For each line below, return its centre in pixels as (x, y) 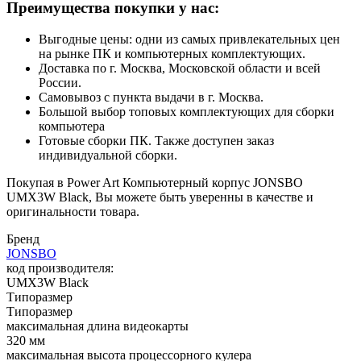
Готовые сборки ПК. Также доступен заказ (156, 140)
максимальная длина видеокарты (98, 326)
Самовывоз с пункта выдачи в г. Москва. (151, 97)
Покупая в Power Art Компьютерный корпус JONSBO (155, 182)
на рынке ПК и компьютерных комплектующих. (172, 53)
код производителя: (60, 268)
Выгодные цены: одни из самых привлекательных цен (189, 39)
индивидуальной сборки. (108, 155)
